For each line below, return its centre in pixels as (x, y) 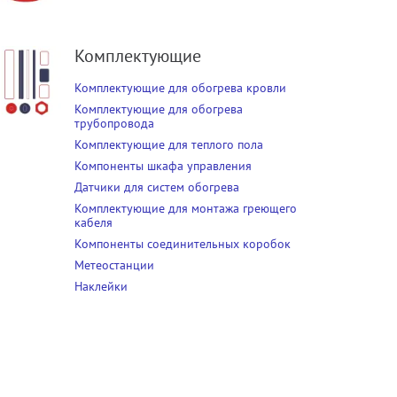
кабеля (93, 223)
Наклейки (101, 287)
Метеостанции (114, 265)
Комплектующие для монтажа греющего (185, 209)
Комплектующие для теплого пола (168, 145)
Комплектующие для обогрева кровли (180, 88)
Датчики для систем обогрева (156, 187)
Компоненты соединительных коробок (182, 244)
